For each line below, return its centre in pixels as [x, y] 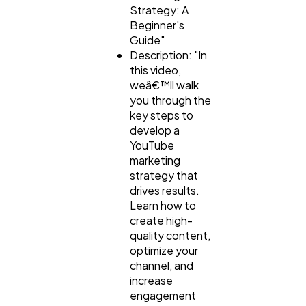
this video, [155, 70]
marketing [155, 160]
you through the [170, 100]
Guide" [147, 40]
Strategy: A [159, 10]
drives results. [165, 190]
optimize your [164, 250]
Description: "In [168, 55]
